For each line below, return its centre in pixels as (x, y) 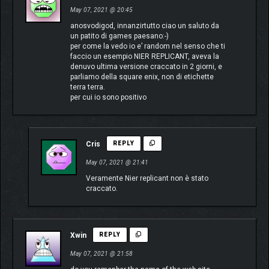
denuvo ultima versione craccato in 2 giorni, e (146, 67)
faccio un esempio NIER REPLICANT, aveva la (145, 57)
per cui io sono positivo (108, 98)
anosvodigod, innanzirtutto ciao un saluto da (145, 26)
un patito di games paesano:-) (119, 36)
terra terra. (88, 87)
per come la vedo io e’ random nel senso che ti (148, 47)
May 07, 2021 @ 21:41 (117, 163)
